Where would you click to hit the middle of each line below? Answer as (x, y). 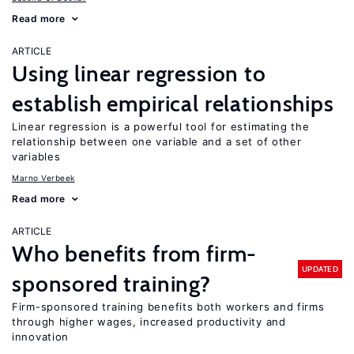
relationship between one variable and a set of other (157, 141)
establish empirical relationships (173, 104)
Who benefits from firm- (135, 254)
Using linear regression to (139, 73)
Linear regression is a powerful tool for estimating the (161, 126)
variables (36, 156)
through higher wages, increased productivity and (149, 322)
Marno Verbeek (43, 178)
